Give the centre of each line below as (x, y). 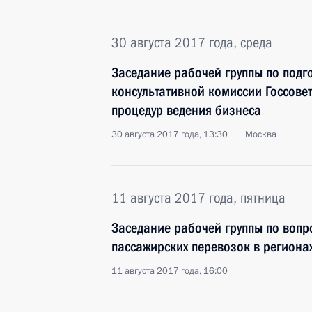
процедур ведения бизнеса (186, 110)
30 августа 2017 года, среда (192, 42)
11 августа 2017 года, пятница (198, 198)
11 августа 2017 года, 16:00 (170, 271)
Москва (261, 134)
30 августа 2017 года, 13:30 (170, 134)
